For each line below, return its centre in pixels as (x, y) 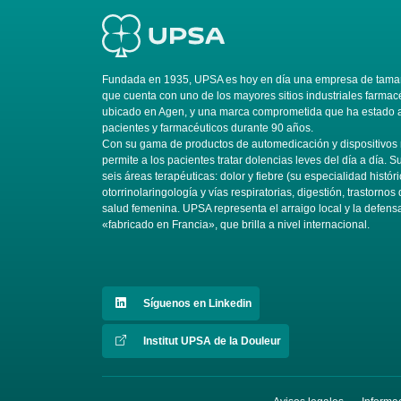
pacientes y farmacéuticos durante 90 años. (208, 128)
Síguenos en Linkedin (196, 303)
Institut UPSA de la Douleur (211, 341)
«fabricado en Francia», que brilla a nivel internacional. (236, 224)
